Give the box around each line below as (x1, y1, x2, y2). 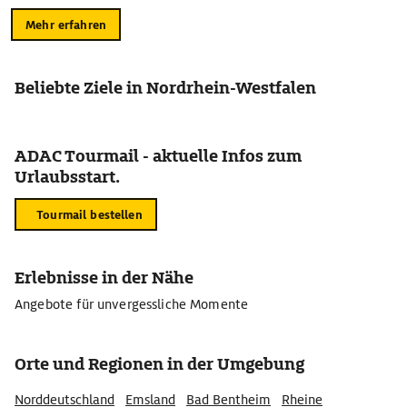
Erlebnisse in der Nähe (15, 267, 194, 288)
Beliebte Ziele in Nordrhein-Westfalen (15, 77, 316, 98)
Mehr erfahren (25, 16, 106, 33)
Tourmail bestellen (36, 206, 143, 223)
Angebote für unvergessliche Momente (15, 296, 249, 313)
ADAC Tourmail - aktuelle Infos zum (15, 145, 302, 166)
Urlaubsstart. (15, 166, 120, 187)
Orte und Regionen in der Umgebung (15, 353, 304, 374)
